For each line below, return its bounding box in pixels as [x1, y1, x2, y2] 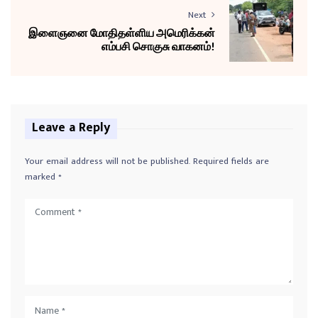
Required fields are [193, 153, 269, 170]
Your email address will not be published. [25, 153, 190, 170]
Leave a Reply [32, 117, 110, 139]
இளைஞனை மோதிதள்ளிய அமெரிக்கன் [28, 26, 215, 40]
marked [25, 169, 58, 185]
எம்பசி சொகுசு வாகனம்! [102, 39, 215, 53]
